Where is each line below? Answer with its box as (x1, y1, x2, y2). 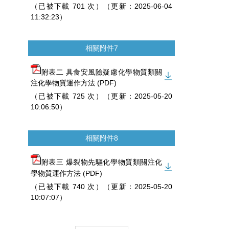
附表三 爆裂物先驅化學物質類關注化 (41, 158, 163, 167)
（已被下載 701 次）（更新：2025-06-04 (31, 2, 173, 11)
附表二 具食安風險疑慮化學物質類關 (41, 68, 163, 77)
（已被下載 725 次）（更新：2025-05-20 (31, 92, 173, 101)
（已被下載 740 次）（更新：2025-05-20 (31, 182, 173, 191)
